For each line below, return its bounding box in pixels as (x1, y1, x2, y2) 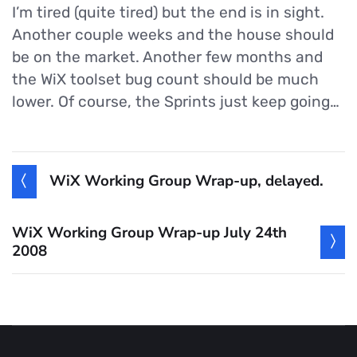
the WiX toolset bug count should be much (12, 69, 319, 88)
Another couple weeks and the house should (12, 25, 334, 44)
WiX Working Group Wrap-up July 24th (12, 222, 287, 243)
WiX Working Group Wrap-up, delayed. (49, 171, 324, 192)
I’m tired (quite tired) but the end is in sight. (12, 2, 324, 22)
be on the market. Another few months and (12, 47, 323, 66)
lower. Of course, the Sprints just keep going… (12, 92, 339, 111)
